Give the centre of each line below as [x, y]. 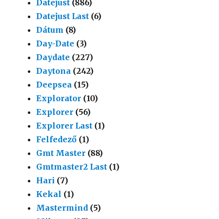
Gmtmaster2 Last [72, 166]
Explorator [59, 98]
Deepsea [54, 84]
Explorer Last [65, 125]
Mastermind [62, 208]
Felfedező [57, 139]
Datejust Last [63, 16]
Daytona [54, 71]
